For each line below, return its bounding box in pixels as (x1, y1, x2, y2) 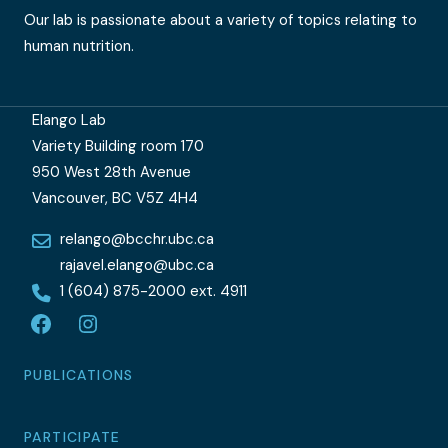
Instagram (86, 325, 155, 346)
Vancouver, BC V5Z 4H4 (32, 188, 198, 209)
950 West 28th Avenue (32, 162, 191, 183)
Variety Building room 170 (32, 136, 204, 157)
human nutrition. (24, 36, 138, 57)
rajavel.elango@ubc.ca (60, 255, 214, 276)
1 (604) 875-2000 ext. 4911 (60, 281, 247, 302)
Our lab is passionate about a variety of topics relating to (24, 10, 417, 31)
